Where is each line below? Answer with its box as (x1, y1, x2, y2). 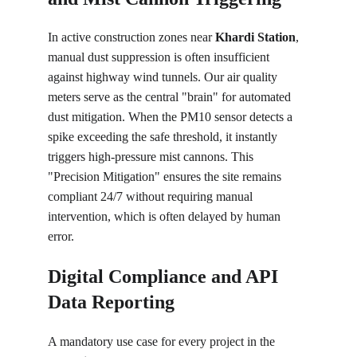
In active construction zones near (48, 30, 215, 44)
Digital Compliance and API (48, 266, 283, 287)
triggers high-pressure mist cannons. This (48, 150, 257, 163)
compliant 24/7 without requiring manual (48, 190, 256, 203)
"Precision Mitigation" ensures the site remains (48, 170, 284, 183)
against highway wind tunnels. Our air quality (48, 70, 280, 84)
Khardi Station (215, 30, 296, 44)
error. (48, 229, 74, 243)
